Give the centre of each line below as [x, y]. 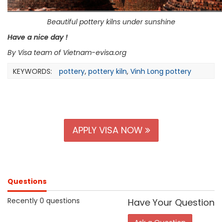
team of [48, 53]
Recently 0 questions [44, 201]
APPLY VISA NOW [109, 130]
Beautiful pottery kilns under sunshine [111, 22]
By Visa [21, 53]
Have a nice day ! [38, 37]
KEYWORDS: [32, 71]
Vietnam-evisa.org [96, 53]
